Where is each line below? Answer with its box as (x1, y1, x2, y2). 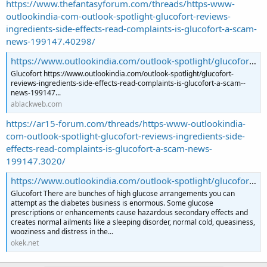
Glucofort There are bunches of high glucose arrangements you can (11, 188, 235, 198)
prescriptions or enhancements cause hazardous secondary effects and (11, 207, 248, 218)
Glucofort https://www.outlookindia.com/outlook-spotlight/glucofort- (11, 68, 234, 79)
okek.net (11, 237, 39, 248)
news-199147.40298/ (6, 35, 95, 47)
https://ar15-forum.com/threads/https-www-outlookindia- (6, 117, 246, 129)
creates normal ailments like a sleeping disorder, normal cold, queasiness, (11, 216, 255, 227)
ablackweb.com (11, 98, 62, 109)
